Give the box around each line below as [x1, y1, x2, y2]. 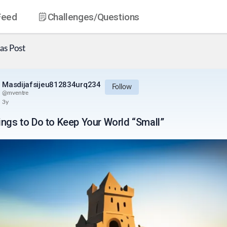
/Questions [93, 11, 140, 23]
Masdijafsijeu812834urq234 [2, 80, 101, 90]
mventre [7, 90, 29, 96]
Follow [111, 84, 132, 91]
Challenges [47, 11, 94, 23]
